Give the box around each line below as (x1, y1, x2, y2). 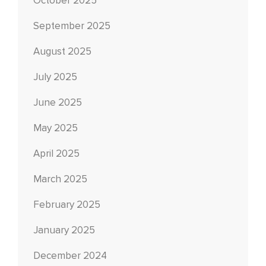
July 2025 (33, 71, 77, 83)
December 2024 (33, 250, 107, 262)
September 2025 (33, 20, 110, 32)
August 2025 (33, 46, 91, 58)
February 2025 (33, 199, 100, 211)
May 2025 (33, 122, 78, 134)
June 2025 (33, 97, 82, 109)
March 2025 (33, 173, 87, 185)
